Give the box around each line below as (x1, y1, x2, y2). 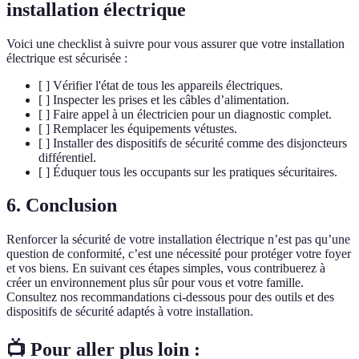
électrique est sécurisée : (6, 50, 127, 65)
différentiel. (38, 150, 96, 164)
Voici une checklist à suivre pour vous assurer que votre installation (6, 36, 345, 50)
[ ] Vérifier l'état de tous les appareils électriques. (38, 78, 283, 92)
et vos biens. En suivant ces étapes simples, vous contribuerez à (6, 261, 325, 276)
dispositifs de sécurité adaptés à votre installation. (6, 305, 253, 319)
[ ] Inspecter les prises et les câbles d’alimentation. (38, 92, 289, 107)
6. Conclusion (6, 195, 117, 216)
